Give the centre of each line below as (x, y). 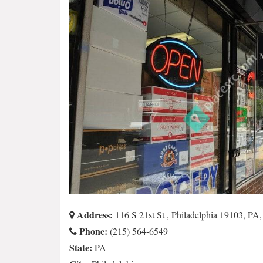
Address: (94, 215)
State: (81, 248)
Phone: (92, 231)
